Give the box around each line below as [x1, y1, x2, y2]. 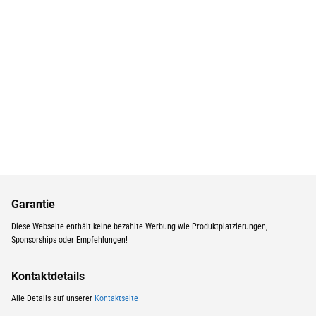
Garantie [11, 197, 55, 211]
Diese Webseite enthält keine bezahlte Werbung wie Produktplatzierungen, [11, 221, 267, 231]
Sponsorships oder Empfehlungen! [11, 234, 128, 245]
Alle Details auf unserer [11, 293, 95, 303]
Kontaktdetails [11, 269, 85, 283]
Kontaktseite [94, 293, 138, 303]
